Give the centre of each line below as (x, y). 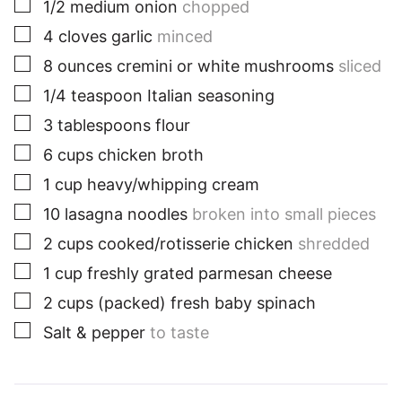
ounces (85, 66)
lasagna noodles (126, 214)
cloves (83, 37)
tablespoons (104, 126)
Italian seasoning (211, 96)
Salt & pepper (94, 333)
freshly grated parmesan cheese (210, 274)
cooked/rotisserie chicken (196, 244)
